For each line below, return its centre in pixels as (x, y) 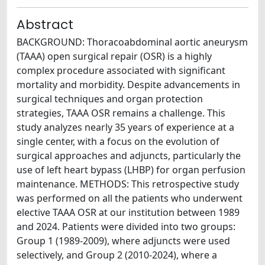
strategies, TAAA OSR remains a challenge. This (121, 113)
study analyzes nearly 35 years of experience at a (125, 127)
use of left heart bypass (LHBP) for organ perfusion (131, 169)
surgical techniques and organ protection (110, 98)
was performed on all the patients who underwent (130, 198)
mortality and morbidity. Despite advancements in (128, 84)
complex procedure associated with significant (121, 70)
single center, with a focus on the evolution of (118, 141)
